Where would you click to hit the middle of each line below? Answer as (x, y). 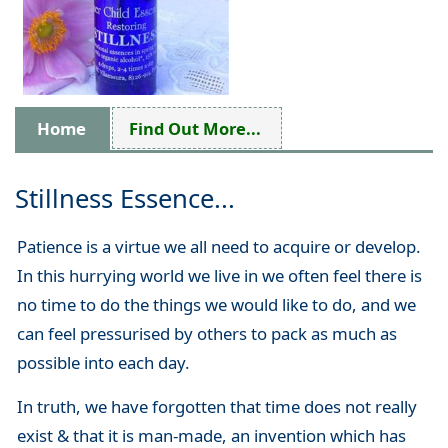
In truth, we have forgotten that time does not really (216, 407)
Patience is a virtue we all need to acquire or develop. (218, 247)
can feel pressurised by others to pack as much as (206, 334)
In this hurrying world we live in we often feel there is (219, 276)
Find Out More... (195, 128)
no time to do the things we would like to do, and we (216, 305)
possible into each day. (103, 363)
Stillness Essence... (125, 199)
